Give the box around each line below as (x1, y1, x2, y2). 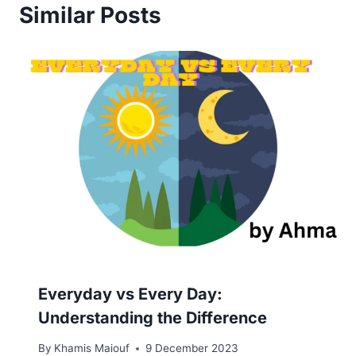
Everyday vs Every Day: (38, 284, 222, 304)
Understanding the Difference (38, 308, 267, 327)
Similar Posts (19, 2, 161, 29)
